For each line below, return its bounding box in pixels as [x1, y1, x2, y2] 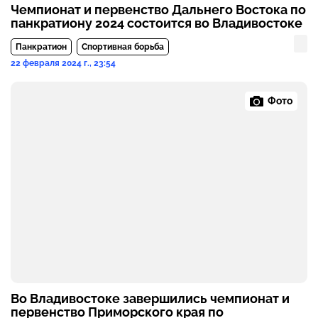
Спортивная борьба [82, 42, 164, 53]
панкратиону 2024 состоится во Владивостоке [11, 16, 302, 31]
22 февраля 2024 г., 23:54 [11, 58, 116, 69]
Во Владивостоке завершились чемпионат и [11, 291, 290, 307]
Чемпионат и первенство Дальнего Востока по [11, 2, 306, 18]
